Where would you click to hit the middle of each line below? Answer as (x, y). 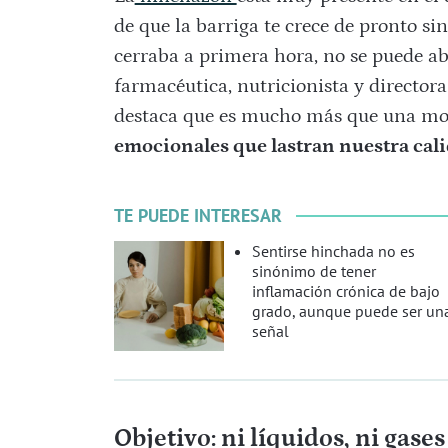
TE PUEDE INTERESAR (197, 216)
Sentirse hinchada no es (333, 251)
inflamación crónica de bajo (345, 291)
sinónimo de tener (313, 271)
